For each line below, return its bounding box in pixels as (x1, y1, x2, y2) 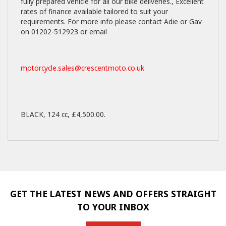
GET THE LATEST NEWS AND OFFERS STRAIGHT (10, 188, 216, 200)
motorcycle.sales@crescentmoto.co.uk (21, 63, 144, 73)
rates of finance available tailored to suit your (21, 7, 168, 16)
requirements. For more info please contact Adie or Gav (21, 17, 202, 26)
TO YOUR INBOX (77, 201, 149, 213)
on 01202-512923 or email (21, 27, 109, 36)
